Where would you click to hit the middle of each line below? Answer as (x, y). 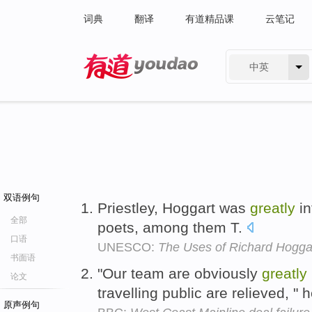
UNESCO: (128, 247)
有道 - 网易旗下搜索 (127, 88)
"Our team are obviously (180, 273)
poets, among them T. (172, 227)
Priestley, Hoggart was (174, 208)
